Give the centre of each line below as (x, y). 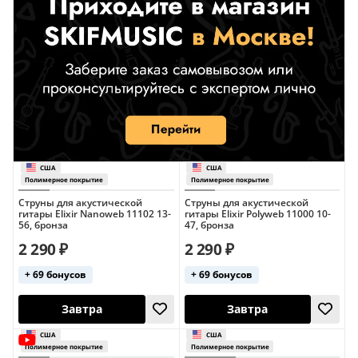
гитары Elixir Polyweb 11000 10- (257, 214)
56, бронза (43, 225)
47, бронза (209, 225)
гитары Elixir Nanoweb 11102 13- (95, 214)
